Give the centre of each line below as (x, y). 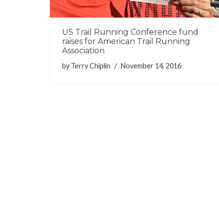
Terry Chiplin (91, 66)
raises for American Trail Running (126, 42)
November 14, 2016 (151, 66)
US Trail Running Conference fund (130, 32)
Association (83, 51)
